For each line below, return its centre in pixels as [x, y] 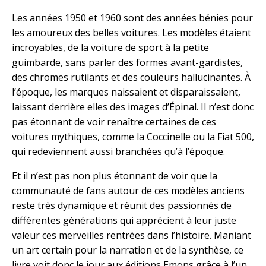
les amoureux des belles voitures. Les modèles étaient [132, 33]
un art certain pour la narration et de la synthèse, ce [128, 250]
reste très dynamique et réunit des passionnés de [122, 206]
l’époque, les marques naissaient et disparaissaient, [126, 92]
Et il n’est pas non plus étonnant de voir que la [115, 176]
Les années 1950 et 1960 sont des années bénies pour [132, 18]
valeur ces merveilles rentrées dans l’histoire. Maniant [132, 235]
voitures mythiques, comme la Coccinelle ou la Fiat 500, [133, 137]
